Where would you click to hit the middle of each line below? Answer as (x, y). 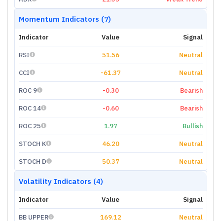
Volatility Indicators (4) (61, 181)
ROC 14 (30, 108)
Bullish (192, 126)
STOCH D (32, 161)
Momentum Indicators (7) (65, 19)
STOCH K (32, 144)
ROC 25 (30, 126)
